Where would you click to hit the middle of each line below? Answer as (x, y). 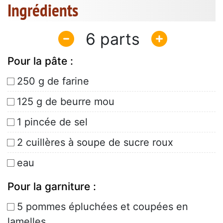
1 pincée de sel (52, 122)
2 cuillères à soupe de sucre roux (95, 143)
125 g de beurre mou (66, 102)
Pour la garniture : (52, 187)
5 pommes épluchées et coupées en (103, 207)
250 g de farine (53, 81)
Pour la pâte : (40, 61)
